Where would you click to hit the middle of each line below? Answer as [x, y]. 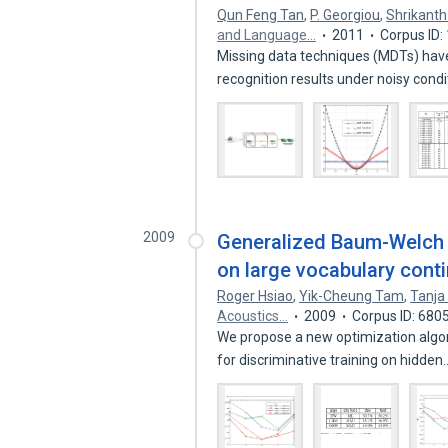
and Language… [267, 35]
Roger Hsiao [255, 296]
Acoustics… [253, 316]
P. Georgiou [345, 15]
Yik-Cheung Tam [352, 296]
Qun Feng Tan [261, 15]
